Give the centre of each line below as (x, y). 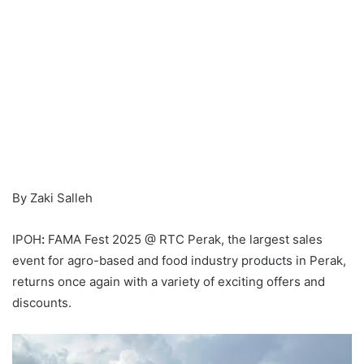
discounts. (42, 302)
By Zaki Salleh (52, 197)
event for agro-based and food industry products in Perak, (179, 260)
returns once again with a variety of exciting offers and (169, 281)
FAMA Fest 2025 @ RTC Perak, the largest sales (184, 239)
